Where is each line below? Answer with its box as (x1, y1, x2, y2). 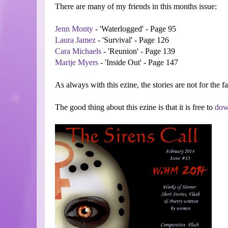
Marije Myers (55, 58, 98, 67)
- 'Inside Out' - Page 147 (98, 58, 178, 67)
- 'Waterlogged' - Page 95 (93, 24, 176, 34)
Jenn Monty (55, 24, 93, 34)
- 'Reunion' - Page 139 (101, 47, 175, 56)
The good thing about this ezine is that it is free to (55, 103, 215, 112)
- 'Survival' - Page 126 (96, 36, 169, 45)
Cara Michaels (55, 47, 101, 56)
